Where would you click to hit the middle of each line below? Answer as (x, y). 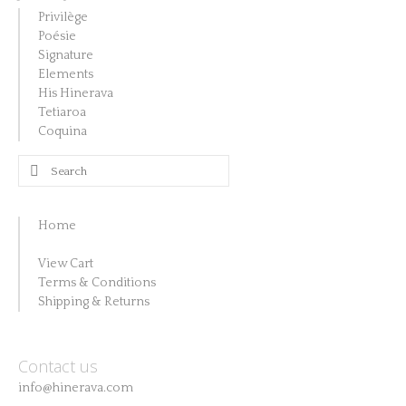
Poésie (57, 36)
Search (41, 167)
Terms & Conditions (97, 283)
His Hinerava (76, 93)
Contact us (58, 366)
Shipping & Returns (94, 302)
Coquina (63, 131)
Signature (66, 55)
